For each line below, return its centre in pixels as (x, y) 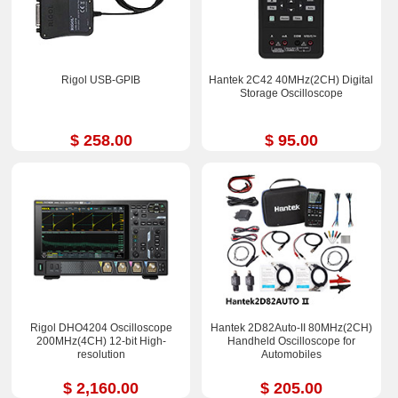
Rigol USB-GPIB (101, 80)
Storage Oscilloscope (291, 94)
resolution (101, 354)
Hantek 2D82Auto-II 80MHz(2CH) (291, 327)
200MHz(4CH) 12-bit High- (101, 341)
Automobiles (291, 354)
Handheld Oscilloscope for (291, 341)
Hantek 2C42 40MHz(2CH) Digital (291, 80)
